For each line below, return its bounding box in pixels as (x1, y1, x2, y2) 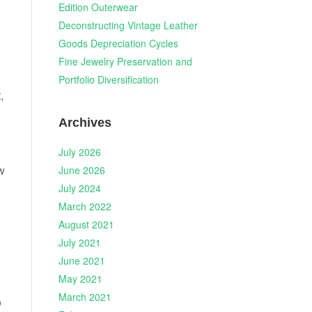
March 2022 (58, 199, 111, 213)
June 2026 (58, 163, 105, 177)
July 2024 (58, 181, 101, 195)
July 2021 (58, 235, 101, 249)
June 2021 (58, 253, 105, 267)
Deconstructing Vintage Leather (58, 18, 198, 33)
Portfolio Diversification (58, 72, 159, 87)
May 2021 (58, 272, 102, 286)
